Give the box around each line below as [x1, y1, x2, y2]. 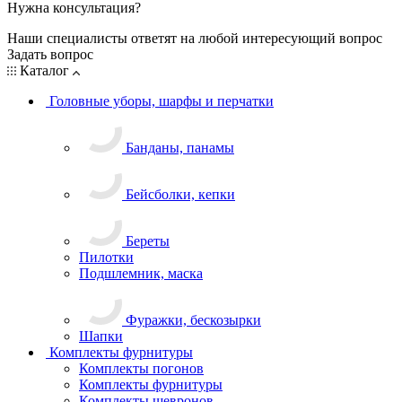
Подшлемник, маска [79, 265, 203, 281]
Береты [126, 232, 170, 249]
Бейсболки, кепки [126, 186, 235, 202]
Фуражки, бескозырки [126, 311, 261, 328]
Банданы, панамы [126, 139, 234, 155]
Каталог [16, 62, 73, 78]
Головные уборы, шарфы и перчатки [49, 92, 274, 109]
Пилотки [79, 249, 134, 265]
